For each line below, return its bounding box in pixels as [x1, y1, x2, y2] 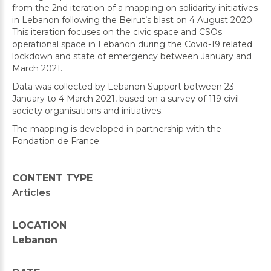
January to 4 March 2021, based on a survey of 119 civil [12, 93, 239, 104]
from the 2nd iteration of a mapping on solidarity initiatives [12, 2, 258, 13]
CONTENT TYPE [12, 172, 93, 184]
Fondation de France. [12, 135, 101, 146]
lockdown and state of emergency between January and [12, 51, 252, 62]
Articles [12, 187, 51, 198]
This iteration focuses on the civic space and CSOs [12, 27, 222, 38]
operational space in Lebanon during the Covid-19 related [12, 39, 252, 50]
